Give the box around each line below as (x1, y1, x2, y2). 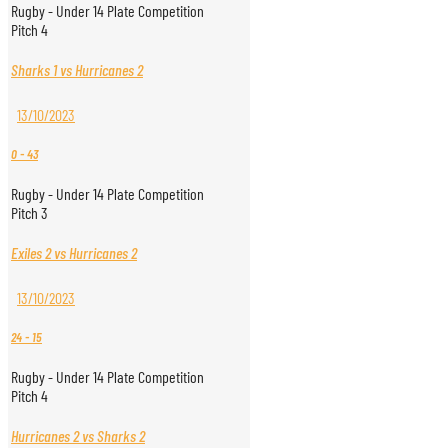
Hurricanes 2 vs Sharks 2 (11, 426, 145, 446)
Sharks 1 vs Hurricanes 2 (11, 60, 143, 80)
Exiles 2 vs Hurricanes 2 (11, 243, 137, 263)
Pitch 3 (11, 203, 48, 222)
